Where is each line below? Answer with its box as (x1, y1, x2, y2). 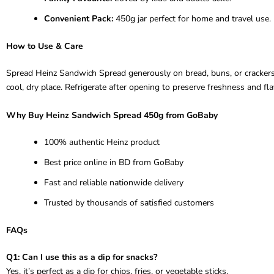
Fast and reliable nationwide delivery (44, 176, 183, 188)
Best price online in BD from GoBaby (44, 156, 183, 168)
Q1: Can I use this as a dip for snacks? (6, 251, 157, 263)
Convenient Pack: (44, 12, 113, 24)
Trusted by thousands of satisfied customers (44, 196, 214, 209)
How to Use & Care (6, 40, 83, 52)
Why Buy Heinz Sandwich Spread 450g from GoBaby (6, 109, 218, 121)
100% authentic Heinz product (44, 136, 160, 148)
